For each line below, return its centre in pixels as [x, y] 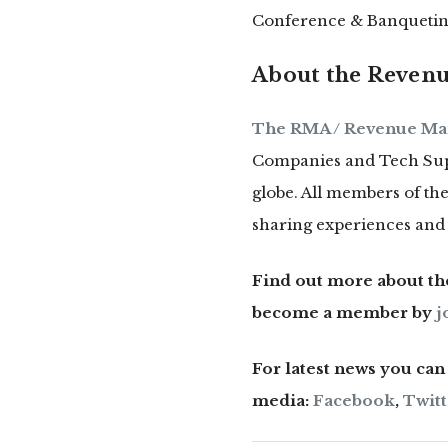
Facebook [354, 401]
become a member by [344, 313]
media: [282, 401]
